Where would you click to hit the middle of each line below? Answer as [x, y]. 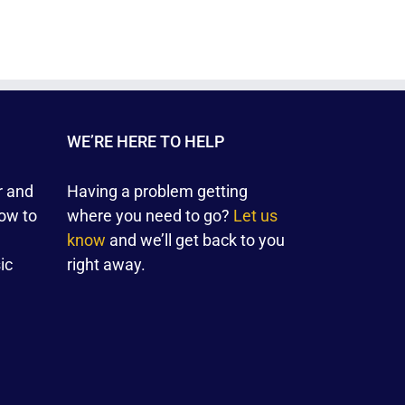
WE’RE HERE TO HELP [145, 141]
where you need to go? [150, 215]
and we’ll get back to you [195, 240]
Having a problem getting [157, 191]
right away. [106, 264]
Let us [255, 215]
